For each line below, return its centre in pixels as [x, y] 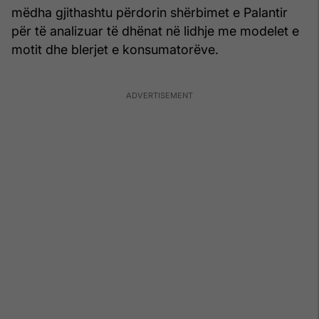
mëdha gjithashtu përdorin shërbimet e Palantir [150, 13]
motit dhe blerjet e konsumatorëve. [115, 50]
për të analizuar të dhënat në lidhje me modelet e [155, 31]
